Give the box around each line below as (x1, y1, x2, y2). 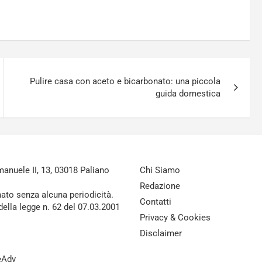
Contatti (140, 196, 171, 207)
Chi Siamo (140, 165, 180, 175)
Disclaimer (140, 228, 182, 239)
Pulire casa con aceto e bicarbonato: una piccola (30, 76, 221, 87)
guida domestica (156, 88, 221, 99)
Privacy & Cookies (140, 212, 211, 223)
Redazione (140, 181, 180, 191)
